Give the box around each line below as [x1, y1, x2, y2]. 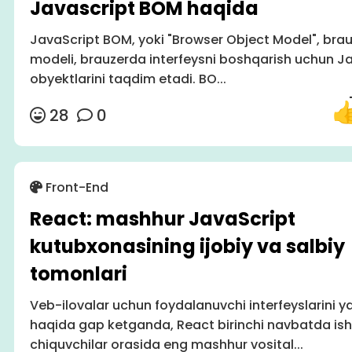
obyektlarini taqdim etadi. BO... [29, 70, 226, 89]
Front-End [42, 178, 108, 197]
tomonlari [29, 261, 127, 288]
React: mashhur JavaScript [29, 206, 295, 233]
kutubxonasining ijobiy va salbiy [29, 233, 345, 260]
